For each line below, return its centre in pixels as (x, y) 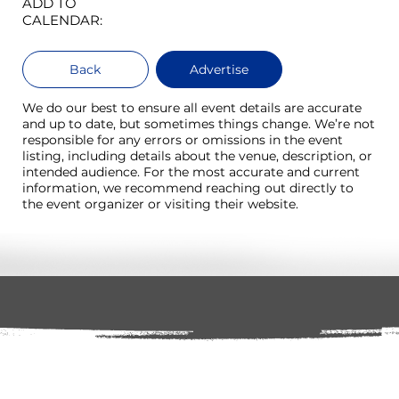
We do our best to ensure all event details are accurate (192, 107)
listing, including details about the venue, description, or (198, 155)
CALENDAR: (65, 20)
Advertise (219, 70)
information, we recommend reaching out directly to (188, 187)
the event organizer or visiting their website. (161, 204)
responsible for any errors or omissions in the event (183, 139)
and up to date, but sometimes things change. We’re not (199, 123)
